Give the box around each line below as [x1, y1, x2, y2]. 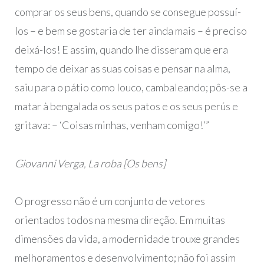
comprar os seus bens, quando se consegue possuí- [14, 5, 241, 19]
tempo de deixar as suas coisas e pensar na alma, [14, 62, 230, 75]
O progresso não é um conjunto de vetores [14, 194, 205, 207]
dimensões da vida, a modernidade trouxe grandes [14, 232, 240, 245]
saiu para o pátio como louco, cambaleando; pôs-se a [14, 81, 247, 94]
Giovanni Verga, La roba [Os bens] [14, 156, 166, 170]
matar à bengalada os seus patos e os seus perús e [14, 100, 238, 113]
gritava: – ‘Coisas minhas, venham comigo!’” [14, 118, 209, 132]
